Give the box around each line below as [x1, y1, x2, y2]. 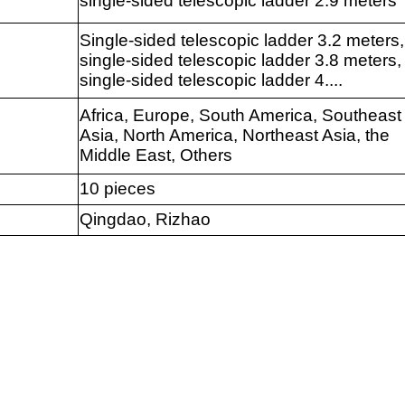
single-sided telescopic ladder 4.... [79, 71, 343, 90]
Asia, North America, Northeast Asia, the [79, 126, 390, 146]
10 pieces [79, 179, 155, 199]
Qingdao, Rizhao [79, 210, 211, 230]
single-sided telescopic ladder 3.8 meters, [79, 51, 401, 71]
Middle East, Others [79, 146, 232, 165]
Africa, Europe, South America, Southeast [79, 106, 401, 126]
